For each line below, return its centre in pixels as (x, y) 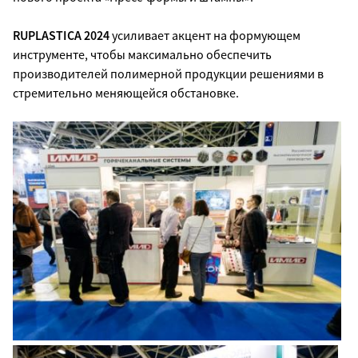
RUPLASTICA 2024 (62, 35)
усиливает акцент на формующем (206, 35)
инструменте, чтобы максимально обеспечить (142, 54)
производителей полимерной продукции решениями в (168, 73)
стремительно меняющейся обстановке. (126, 92)
